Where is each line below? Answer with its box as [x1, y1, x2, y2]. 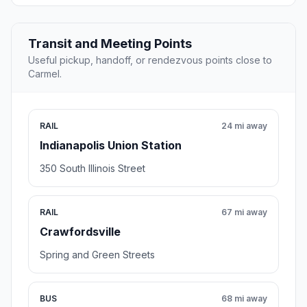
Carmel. [28, 68, 62, 80]
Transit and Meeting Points [28, 36, 192, 51]
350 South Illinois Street [40, 162, 145, 175]
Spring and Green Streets [40, 249, 155, 261]
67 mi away [221, 207, 267, 218]
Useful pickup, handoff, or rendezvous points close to [28, 54, 272, 66]
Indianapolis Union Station [40, 138, 182, 153]
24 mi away [221, 121, 267, 132]
